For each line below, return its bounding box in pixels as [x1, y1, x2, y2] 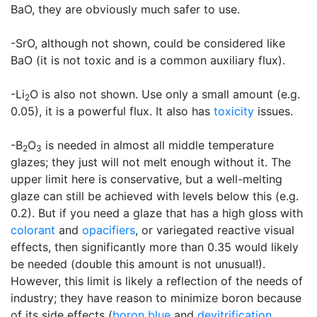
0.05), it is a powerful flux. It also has [11, 104, 214, 118]
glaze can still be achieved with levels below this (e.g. [11, 189, 299, 203]
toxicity [214, 104, 254, 118]
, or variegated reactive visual [135, 223, 294, 237]
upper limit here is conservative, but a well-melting [11, 172, 282, 186]
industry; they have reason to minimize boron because [11, 291, 301, 305]
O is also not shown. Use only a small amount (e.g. [30, 87, 300, 101]
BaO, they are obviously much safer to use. [11, 2, 240, 16]
